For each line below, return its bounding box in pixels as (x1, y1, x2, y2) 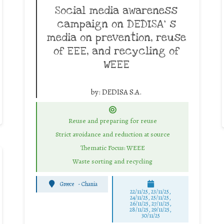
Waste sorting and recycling (72, 156, 152, 166)
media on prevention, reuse (46, 30, 186, 44)
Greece (60, 180, 74, 188)
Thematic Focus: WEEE (80, 142, 145, 152)
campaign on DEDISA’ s (56, 16, 176, 31)
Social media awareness (55, 3, 177, 17)
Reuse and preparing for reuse (68, 116, 157, 126)
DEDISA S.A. (102, 86, 141, 97)
